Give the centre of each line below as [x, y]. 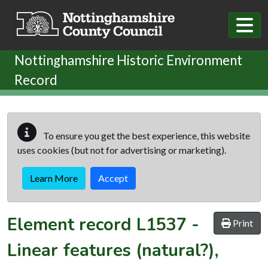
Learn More [54, 178]
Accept [113, 178]
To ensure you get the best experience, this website [146, 135]
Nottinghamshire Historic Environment [128, 60]
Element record [72, 224]
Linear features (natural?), [113, 250]
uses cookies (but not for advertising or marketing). [122, 150]
